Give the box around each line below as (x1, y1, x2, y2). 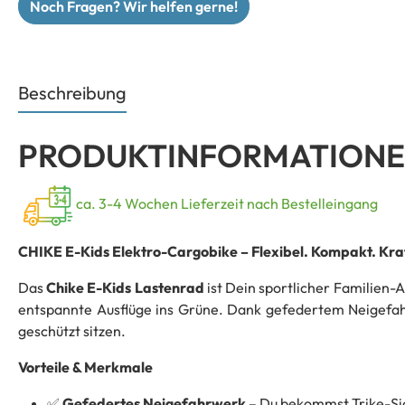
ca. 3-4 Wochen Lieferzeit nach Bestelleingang (73, 194, 378, 213)
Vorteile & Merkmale (18, 358, 153, 377)
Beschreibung (18, 81, 127, 105)
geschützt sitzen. (18, 322, 126, 341)
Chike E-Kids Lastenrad (46, 278, 204, 297)
